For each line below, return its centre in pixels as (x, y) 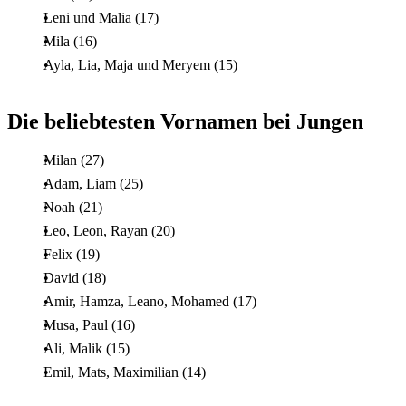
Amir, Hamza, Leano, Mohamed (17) (150, 301)
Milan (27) (74, 159)
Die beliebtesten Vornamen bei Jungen (185, 121)
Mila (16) (70, 41)
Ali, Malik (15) (87, 348)
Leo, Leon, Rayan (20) (109, 230)
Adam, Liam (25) (93, 183)
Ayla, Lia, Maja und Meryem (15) (140, 64)
